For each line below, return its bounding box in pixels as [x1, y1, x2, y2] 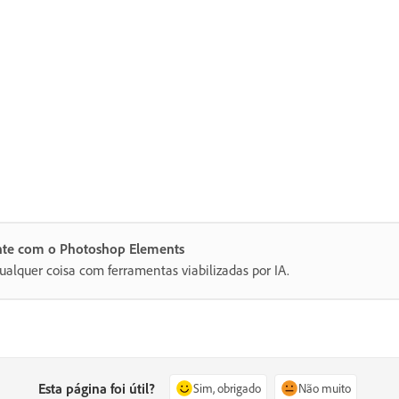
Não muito [298, 379, 352, 395]
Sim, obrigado [193, 379, 262, 395]
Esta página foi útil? [38, 379, 156, 397]
